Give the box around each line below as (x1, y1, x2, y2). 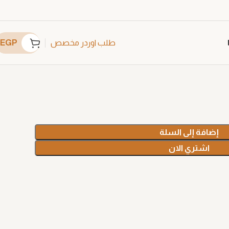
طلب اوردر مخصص (51, 38, 116, 47)
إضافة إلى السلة (159, 128, 219, 136)
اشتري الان (168, 144, 210, 152)
